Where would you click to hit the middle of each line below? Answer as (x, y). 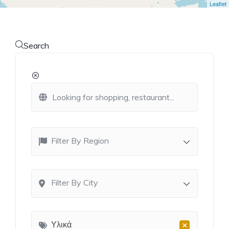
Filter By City (75, 182)
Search (36, 45)
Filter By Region (80, 140)
